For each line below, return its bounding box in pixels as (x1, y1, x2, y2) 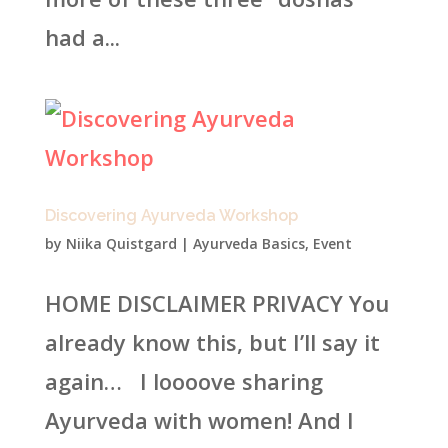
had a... (44, 22, 120, 52)
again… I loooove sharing (44, 366, 323, 396)
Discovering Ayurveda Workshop (44, 206, 298, 225)
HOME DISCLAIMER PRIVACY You (44, 288, 389, 318)
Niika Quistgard (65, 234, 177, 253)
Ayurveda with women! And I (44, 405, 354, 435)
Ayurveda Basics (192, 234, 305, 253)
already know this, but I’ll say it (44, 327, 380, 357)
